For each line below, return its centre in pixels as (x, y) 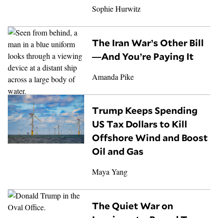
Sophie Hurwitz (117, 8)
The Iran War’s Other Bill (148, 43)
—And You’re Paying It (143, 56)
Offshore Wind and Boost (150, 138)
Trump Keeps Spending (145, 111)
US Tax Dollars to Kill (140, 124)
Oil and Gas (118, 152)
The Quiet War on (133, 206)
